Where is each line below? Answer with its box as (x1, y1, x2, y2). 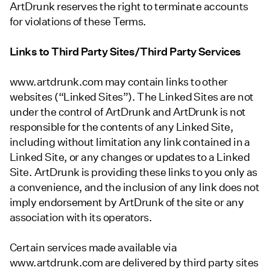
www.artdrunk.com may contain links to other (10, 75, 228, 88)
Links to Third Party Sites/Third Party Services (10, 45, 241, 58)
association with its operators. (10, 211, 152, 224)
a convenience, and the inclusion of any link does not (10, 181, 260, 193)
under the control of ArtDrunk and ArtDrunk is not (10, 105, 246, 118)
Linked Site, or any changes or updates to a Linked (10, 151, 250, 163)
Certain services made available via (10, 241, 177, 254)
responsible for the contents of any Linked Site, (10, 121, 234, 133)
